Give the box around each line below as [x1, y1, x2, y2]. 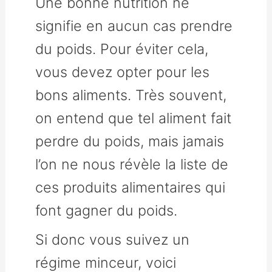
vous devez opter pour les [35, 63, 210, 81]
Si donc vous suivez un [35, 230, 190, 248]
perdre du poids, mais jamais [35, 132, 225, 150]
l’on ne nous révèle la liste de [35, 155, 229, 173]
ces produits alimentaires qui [35, 178, 226, 196]
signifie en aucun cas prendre [35, 16, 233, 35]
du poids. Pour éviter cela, [35, 39, 209, 58]
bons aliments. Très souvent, [35, 86, 227, 104]
